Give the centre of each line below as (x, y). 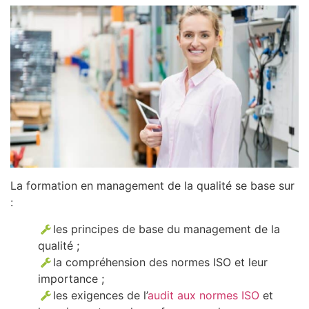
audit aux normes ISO (204, 295)
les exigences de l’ (101, 295)
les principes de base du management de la (167, 229)
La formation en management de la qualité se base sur (152, 186)
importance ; (71, 278)
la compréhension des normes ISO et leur (161, 262)
